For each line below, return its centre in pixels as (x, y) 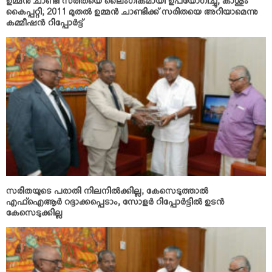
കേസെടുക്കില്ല (34, 215)
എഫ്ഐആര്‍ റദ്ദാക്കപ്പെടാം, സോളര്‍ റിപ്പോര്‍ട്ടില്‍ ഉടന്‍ (115, 204)
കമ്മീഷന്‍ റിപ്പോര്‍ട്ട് (45, 25)
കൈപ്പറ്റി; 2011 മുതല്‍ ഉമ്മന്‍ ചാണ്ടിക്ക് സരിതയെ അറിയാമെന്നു (132, 14)
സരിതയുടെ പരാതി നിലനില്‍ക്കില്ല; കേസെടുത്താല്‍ (107, 193)
